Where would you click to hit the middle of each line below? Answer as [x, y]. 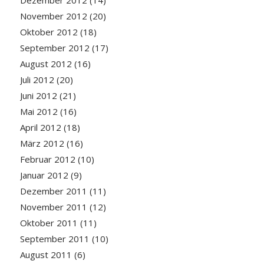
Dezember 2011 [53, 191]
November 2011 [53, 207]
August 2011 [46, 254]
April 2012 [40, 127]
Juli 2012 [37, 79]
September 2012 [55, 47]
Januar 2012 [44, 175]
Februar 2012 [47, 159]
